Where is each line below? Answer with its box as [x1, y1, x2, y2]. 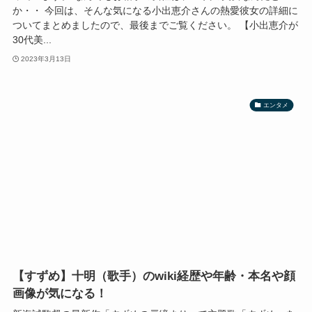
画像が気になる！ [12, 286, 107, 300]
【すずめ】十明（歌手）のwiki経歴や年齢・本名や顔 [12, 269, 295, 283]
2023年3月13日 [21, 55, 72, 63]
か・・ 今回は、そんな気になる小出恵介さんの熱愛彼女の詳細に [12, 4, 298, 16]
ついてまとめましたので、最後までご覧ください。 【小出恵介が [12, 19, 298, 31]
